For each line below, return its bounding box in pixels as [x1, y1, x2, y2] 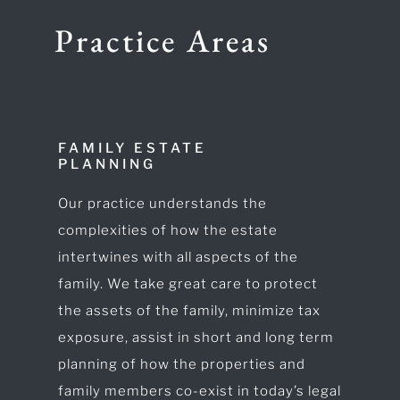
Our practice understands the [57, 196, 267, 212]
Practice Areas [54, 20, 271, 62]
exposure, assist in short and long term [57, 329, 334, 346]
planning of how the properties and [57, 356, 305, 373]
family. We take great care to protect [57, 276, 318, 293]
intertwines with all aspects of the [57, 249, 298, 266]
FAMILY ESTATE [57, 140, 207, 157]
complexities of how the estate [57, 222, 278, 239]
